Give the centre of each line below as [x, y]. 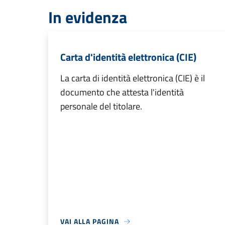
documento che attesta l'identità [122, 92]
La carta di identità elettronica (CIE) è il [133, 78]
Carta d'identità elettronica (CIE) [128, 57]
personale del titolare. [101, 106]
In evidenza [88, 17]
